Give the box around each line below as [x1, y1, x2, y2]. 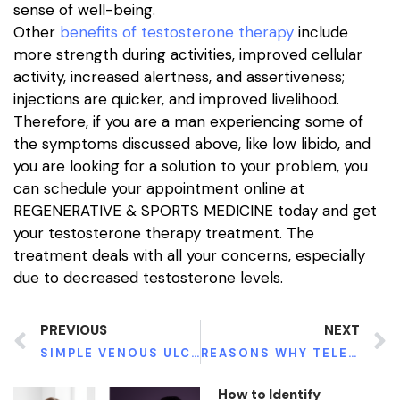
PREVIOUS [40, 321, 107, 340]
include [294, 21, 348, 42]
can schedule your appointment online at [13, 178, 304, 198]
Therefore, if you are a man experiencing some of [13, 111, 363, 131]
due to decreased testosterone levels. [13, 267, 283, 287]
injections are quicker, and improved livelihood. [13, 88, 339, 109]
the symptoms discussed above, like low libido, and [13, 133, 371, 154]
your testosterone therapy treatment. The [13, 222, 314, 243]
